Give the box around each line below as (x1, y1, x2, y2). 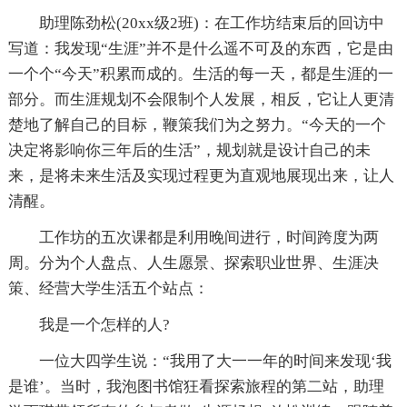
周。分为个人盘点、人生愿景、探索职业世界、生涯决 (7, 253, 379, 272)
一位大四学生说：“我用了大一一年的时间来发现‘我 (7, 352, 392, 370)
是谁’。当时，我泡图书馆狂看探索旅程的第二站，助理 (7, 377, 384, 395)
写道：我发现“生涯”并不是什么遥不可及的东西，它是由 (7, 39, 393, 57)
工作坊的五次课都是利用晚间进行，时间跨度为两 (7, 228, 379, 246)
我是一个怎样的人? (7, 315, 170, 333)
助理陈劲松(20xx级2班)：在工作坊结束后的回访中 (7, 14, 384, 32)
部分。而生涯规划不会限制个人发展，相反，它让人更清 (7, 90, 394, 108)
